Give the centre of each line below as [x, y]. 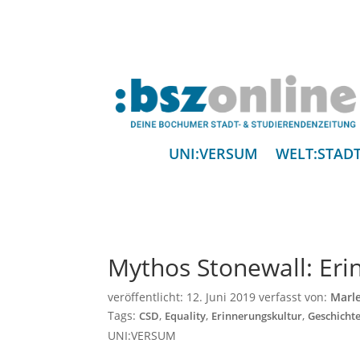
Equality [186, 317]
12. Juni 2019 [221, 297]
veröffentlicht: [147, 297]
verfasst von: [293, 297]
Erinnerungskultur [257, 317]
